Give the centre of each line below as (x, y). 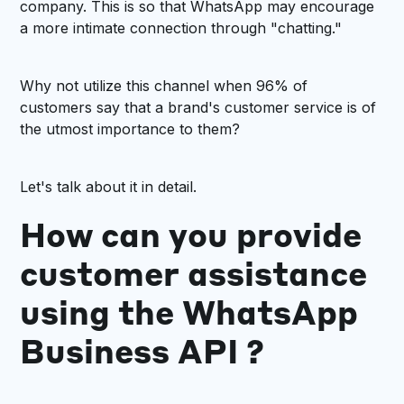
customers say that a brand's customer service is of (198, 107)
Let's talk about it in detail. (109, 187)
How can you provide (191, 238)
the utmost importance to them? (130, 129)
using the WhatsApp (189, 316)
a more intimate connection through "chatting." (181, 28)
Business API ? (142, 354)
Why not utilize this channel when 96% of (164, 86)
